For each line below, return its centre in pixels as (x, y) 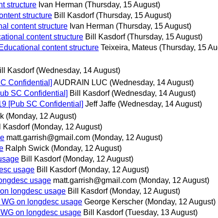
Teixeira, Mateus (129, 47)
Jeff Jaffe (100, 104)
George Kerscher (114, 202)
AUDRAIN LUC (81, 83)
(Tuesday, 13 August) (161, 213)
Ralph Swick (27, 148)
